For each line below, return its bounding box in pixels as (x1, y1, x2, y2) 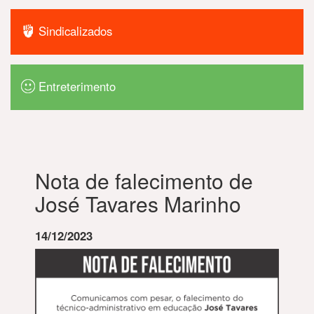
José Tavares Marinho (35, 189, 241, 219)
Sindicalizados (39, 22, 113, 39)
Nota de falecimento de (35, 165, 253, 196)
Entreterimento (39, 77, 116, 95)
